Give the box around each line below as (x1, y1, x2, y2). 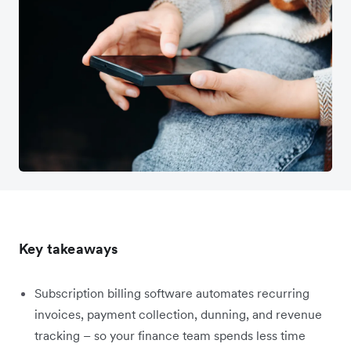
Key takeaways (19, 239, 118, 258)
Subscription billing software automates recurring (34, 284, 309, 301)
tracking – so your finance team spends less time (34, 327, 306, 343)
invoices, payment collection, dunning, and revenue (34, 306, 322, 322)
